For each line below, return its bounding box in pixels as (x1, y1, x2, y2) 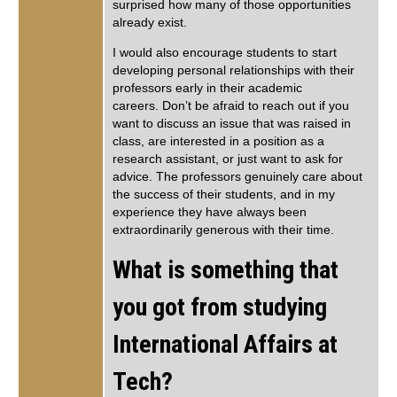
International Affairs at (113, 329, 338, 359)
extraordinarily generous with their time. (113, 223, 334, 237)
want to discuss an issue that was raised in (113, 117, 351, 131)
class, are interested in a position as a (113, 135, 324, 149)
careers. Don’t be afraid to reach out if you (113, 99, 349, 113)
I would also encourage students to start (113, 46, 337, 60)
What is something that (113, 254, 339, 284)
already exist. (113, 16, 187, 30)
